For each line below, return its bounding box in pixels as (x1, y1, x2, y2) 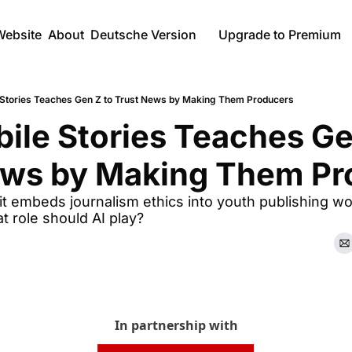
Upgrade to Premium (218, 27, 341, 42)
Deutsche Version (90, 27, 196, 42)
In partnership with (114, 317, 238, 334)
